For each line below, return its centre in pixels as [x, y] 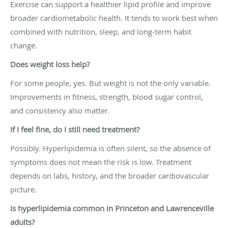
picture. [23, 189]
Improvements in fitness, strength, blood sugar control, [107, 96]
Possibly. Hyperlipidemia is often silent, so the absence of [110, 148]
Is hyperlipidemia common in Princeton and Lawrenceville [112, 208]
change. [24, 45]
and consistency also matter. [60, 110]
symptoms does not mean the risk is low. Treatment [101, 162]
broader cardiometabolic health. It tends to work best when [114, 18]
